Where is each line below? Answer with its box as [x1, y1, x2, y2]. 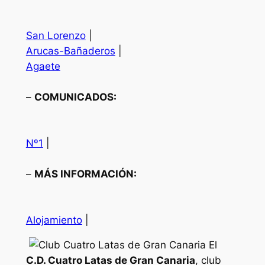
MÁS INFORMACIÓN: [34, 167, 137, 180]
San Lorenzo [25, 29, 86, 41]
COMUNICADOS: [34, 91, 117, 103]
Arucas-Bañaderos [25, 44, 115, 57]
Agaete [25, 60, 60, 72]
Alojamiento [25, 214, 82, 226]
